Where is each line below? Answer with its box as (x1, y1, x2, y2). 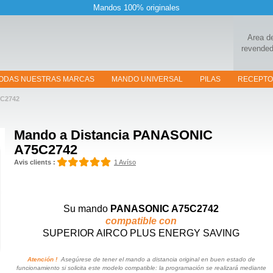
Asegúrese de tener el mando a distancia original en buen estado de (57, 256, 255, 263)
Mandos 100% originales (93, 3, 180, 12)
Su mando (63, 204, 110, 214)
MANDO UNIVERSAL (112, 75, 183, 83)
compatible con (105, 216, 177, 226)
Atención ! (27, 256, 57, 263)
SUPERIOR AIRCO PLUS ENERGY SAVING (43, 228, 239, 238)
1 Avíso (114, 158, 136, 166)
